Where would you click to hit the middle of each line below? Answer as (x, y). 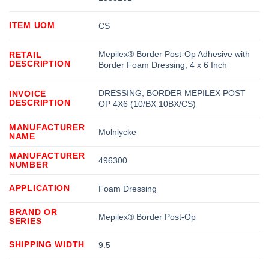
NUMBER (29, 164)
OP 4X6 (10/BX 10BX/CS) (147, 104)
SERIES (26, 221)
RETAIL (26, 54)
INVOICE (28, 93)
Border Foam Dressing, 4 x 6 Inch (163, 65)
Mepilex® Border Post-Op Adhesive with (174, 54)
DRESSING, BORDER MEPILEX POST (172, 93)
